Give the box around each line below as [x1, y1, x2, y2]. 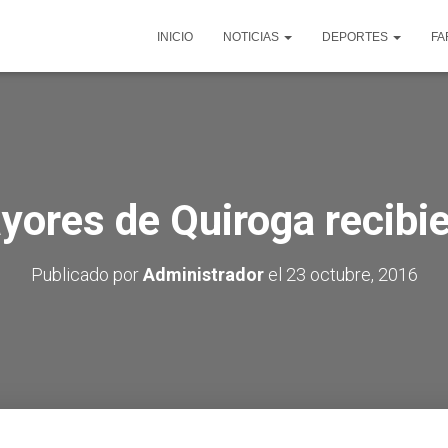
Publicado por [30, 264, 143, 285]
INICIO [157, 30, 193, 44]
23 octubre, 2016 [285, 264, 418, 285]
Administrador [142, 264, 264, 285]
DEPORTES [322, 30, 391, 44]
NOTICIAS [223, 30, 282, 44]
